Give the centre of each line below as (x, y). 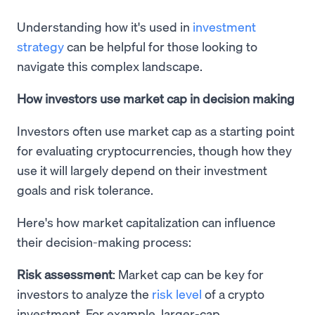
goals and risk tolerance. (85, 189)
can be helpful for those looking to (161, 46)
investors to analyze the (84, 293)
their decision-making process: (104, 241)
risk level (177, 293)
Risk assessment (65, 274)
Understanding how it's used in (105, 26)
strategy (40, 46)
